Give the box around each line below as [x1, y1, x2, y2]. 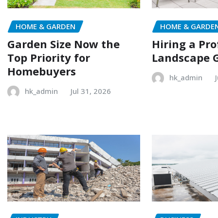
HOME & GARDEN [16, 21, 75, 31]
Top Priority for [7, 50, 90, 65]
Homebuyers [7, 64, 76, 79]
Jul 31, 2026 [71, 86, 111, 96]
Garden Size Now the [7, 36, 120, 52]
